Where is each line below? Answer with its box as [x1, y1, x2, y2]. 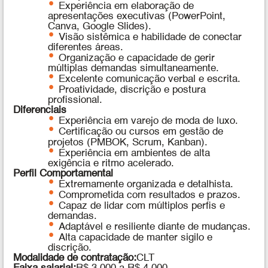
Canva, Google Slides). [48, 21, 152, 32]
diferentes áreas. [48, 42, 124, 53]
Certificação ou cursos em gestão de [58, 127, 223, 138]
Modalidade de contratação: [13, 253, 137, 264]
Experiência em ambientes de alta [58, 148, 210, 159]
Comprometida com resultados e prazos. [58, 190, 240, 200]
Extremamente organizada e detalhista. [58, 179, 233, 190]
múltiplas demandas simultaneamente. [48, 63, 220, 74]
